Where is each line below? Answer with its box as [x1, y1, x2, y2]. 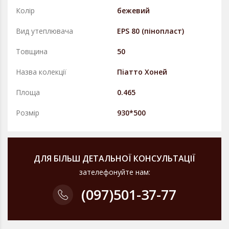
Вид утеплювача [16, 26, 73, 36]
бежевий [117, 6, 150, 15]
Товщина [16, 47, 48, 56]
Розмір [16, 108, 39, 118]
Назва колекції [16, 67, 66, 77]
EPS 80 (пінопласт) [117, 26, 184, 36]
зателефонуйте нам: [79, 167, 150, 177]
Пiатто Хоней [117, 67, 167, 77]
